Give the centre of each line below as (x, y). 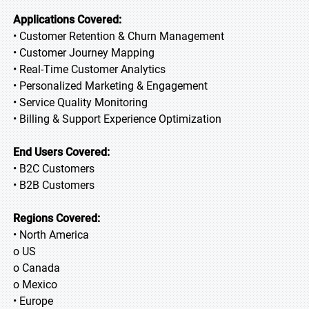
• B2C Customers (54, 169)
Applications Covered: (67, 20)
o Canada (37, 268)
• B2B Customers (54, 185)
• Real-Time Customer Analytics (89, 69)
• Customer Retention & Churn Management (119, 36)
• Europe (33, 301)
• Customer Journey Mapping (84, 53)
